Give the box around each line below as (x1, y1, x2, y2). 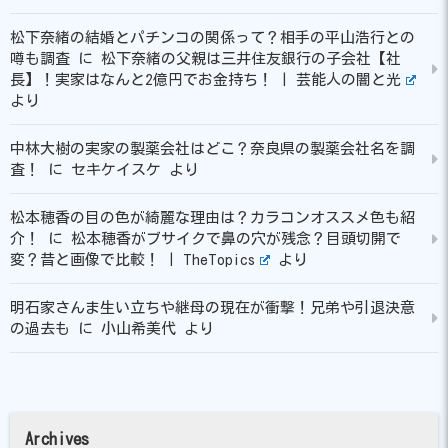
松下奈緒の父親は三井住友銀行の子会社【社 (101, 51, 401, 67)
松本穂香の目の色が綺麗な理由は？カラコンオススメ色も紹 (10, 210, 415, 226)
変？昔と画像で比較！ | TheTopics (10, 252, 255, 268)
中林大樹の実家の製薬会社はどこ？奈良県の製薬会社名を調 (10, 141, 415, 157)
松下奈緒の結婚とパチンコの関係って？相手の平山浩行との (10, 30, 415, 46)
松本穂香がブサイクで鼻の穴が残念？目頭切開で (71, 231, 401, 247)
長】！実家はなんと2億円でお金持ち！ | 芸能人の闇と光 (10, 72, 401, 88)
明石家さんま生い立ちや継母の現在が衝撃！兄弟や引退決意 (10, 300, 415, 316)
